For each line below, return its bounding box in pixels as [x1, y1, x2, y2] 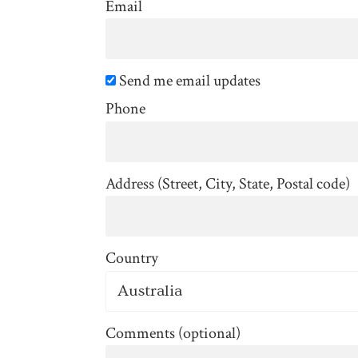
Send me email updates [116, 70, 261, 92]
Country [105, 248, 158, 269]
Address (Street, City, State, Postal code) [105, 173, 350, 194]
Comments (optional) [105, 322, 241, 344]
